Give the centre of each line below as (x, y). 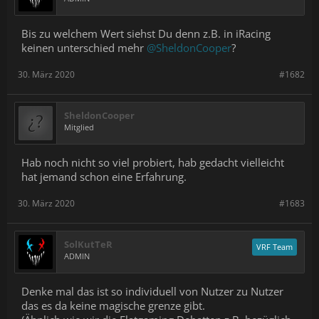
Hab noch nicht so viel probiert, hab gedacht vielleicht (153, 162)
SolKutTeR (88, 244)
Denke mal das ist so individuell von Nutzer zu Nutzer (152, 291)
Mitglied (79, 127)
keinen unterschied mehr (84, 48)
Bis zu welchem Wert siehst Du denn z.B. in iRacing (146, 33)
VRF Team (274, 247)
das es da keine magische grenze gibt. (113, 305)
